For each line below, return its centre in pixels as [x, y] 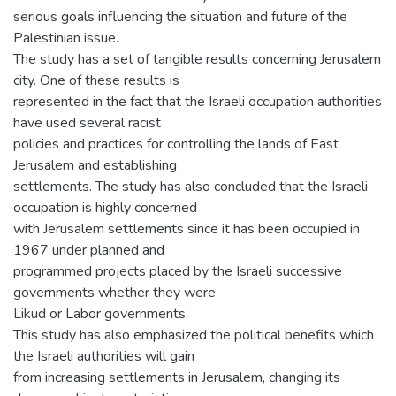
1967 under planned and [89, 250]
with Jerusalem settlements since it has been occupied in [187, 229]
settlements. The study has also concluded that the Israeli [190, 187]
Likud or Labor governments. [101, 314]
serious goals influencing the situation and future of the [180, 17]
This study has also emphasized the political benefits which [194, 335]
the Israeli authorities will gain [104, 356]
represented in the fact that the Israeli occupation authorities [198, 102]
